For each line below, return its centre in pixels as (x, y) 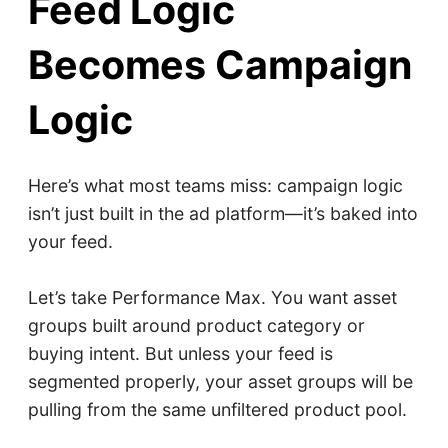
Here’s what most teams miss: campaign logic (215, 186)
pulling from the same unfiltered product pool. (217, 410)
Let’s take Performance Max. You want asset (212, 298)
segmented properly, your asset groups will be (220, 382)
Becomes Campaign (220, 65)
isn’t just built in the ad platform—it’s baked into (222, 214)
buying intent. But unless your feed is (180, 354)
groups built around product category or (196, 326)
